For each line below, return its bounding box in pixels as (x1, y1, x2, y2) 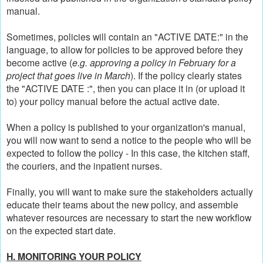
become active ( (6, 56, 72, 69)
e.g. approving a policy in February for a (72, 56, 236, 69)
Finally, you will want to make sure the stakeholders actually (6, 185, 253, 198)
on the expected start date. (6, 224, 116, 237)
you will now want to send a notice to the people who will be (6, 133, 251, 147)
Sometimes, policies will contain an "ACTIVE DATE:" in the (6, 30, 248, 43)
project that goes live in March (6, 69, 130, 82)
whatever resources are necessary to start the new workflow (6, 211, 251, 224)
